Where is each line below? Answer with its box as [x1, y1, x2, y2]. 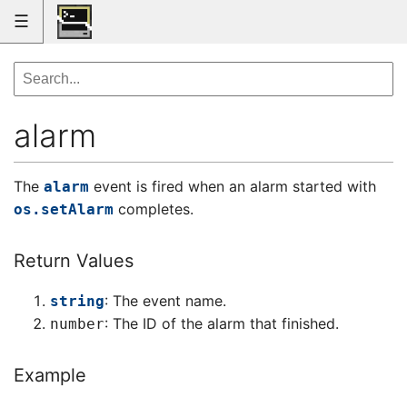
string [50, 293, 104, 311]
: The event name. [104, 292, 226, 311]
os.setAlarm [14, 201, 114, 219]
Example [14, 364, 86, 387]
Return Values [14, 250, 134, 273]
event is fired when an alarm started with [89, 177, 376, 196]
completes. [114, 200, 194, 219]
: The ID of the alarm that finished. [104, 314, 339, 333]
